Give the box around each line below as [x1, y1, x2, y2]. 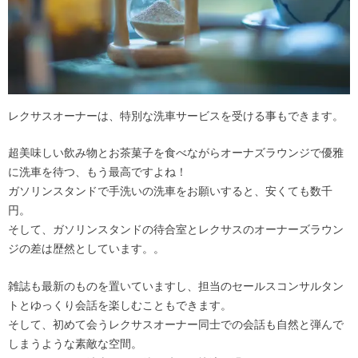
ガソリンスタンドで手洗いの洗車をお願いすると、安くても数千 [8, 185, 333, 198]
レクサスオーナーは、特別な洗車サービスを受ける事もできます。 [8, 109, 344, 123]
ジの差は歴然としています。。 [8, 242, 165, 256]
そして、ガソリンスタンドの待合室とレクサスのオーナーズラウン [8, 223, 344, 237]
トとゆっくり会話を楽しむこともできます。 [8, 298, 233, 312]
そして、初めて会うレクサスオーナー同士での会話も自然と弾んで [8, 317, 344, 331]
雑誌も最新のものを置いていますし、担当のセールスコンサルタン [8, 279, 344, 292]
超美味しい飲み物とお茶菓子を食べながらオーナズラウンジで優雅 [8, 146, 344, 160]
